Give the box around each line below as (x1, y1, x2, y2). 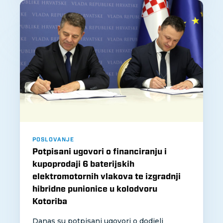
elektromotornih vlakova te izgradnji (32, 172, 181, 182)
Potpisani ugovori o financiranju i (32, 147, 167, 157)
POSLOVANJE (32, 136, 74, 143)
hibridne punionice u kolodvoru (32, 184, 157, 194)
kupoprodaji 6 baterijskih (32, 159, 134, 169)
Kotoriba (32, 197, 67, 207)
